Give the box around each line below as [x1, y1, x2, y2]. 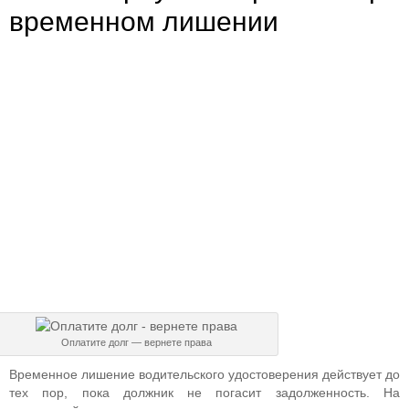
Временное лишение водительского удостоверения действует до [9, 367, 400, 382]
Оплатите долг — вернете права [60, 337, 212, 348]
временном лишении [9, 6, 278, 37]
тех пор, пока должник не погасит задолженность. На [9, 385, 400, 400]
